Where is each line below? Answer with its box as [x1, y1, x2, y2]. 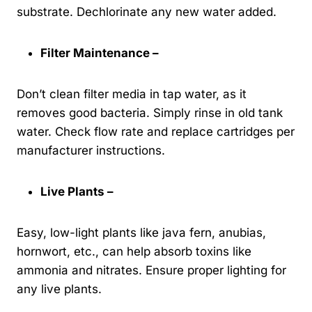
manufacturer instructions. [17, 143, 165, 158]
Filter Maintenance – [40, 46, 162, 61]
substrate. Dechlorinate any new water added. [17, 5, 276, 19]
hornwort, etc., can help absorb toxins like [17, 244, 251, 259]
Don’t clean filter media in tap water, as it [17, 87, 247, 102]
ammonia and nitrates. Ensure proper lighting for [17, 263, 286, 278]
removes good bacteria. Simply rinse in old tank [17, 106, 283, 120]
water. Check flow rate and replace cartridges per [17, 125, 295, 139]
